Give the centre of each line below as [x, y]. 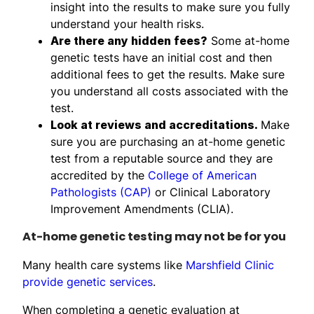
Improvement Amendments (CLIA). [142, 209]
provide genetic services [88, 281]
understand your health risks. [127, 23]
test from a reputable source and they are [162, 158]
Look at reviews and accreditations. [156, 124]
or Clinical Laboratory [211, 192]
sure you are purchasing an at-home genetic [168, 141]
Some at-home [248, 40]
